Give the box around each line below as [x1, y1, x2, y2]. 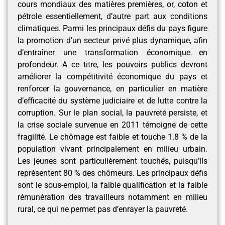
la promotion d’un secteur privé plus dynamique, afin [18, 36, 207, 45]
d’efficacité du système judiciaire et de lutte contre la [18, 96, 207, 105]
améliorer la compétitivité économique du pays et [18, 72, 207, 81]
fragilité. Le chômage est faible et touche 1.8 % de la [18, 132, 207, 142]
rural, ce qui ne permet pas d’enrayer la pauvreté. [18, 204, 188, 214]
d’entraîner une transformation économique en [18, 48, 207, 57]
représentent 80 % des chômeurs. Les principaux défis [18, 168, 207, 178]
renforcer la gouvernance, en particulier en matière [18, 84, 207, 93]
